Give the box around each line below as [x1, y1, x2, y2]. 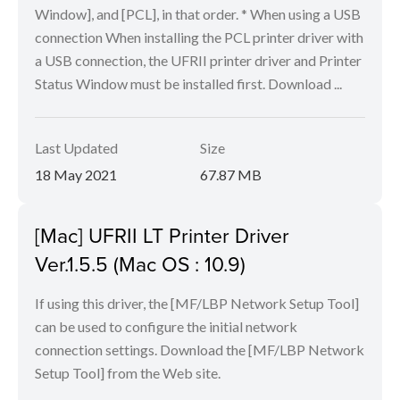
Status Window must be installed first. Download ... [35, 75, 342, 93]
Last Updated [35, 139, 118, 157]
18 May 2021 [35, 166, 117, 184]
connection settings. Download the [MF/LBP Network [35, 341, 364, 359]
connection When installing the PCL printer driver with [35, 29, 363, 46]
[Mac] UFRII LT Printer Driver [35, 221, 289, 250]
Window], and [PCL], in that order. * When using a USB [35, 5, 361, 23]
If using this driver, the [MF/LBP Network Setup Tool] [35, 295, 359, 312]
